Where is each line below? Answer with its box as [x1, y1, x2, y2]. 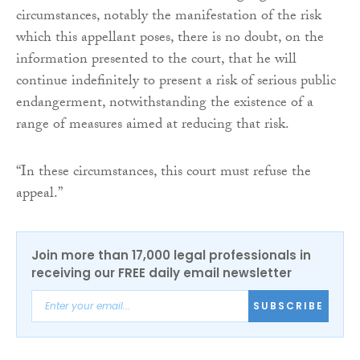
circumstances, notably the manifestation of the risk [16, 4, 321, 30]
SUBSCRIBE [253, 299, 324, 313]
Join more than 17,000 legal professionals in [31, 246, 311, 264]
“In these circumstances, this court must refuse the [16, 160, 311, 186]
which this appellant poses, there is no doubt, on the [16, 26, 324, 51]
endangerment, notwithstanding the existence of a [16, 91, 313, 117]
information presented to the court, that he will [16, 47, 297, 73]
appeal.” [16, 182, 63, 207]
